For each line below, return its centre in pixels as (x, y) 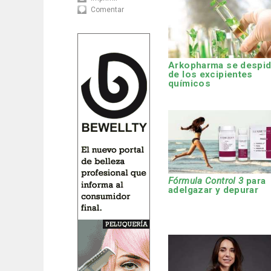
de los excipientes (211, 75)
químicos (190, 84)
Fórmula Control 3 (206, 181)
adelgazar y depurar (214, 190)
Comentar (107, 10)
